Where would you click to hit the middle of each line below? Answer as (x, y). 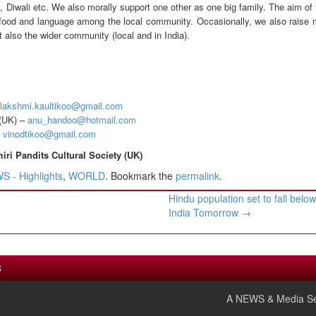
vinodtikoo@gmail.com (49, 133)
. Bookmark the (140, 175)
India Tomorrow (205, 212)
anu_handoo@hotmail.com (82, 119)
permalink (197, 175)
